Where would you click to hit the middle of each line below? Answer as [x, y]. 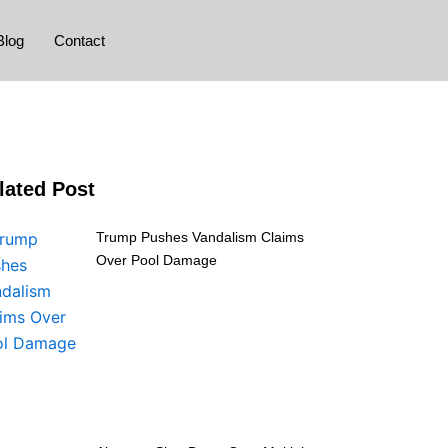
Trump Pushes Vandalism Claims [200, 237]
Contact [79, 40]
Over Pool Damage [156, 260]
